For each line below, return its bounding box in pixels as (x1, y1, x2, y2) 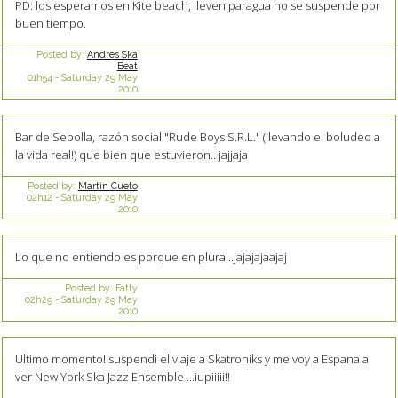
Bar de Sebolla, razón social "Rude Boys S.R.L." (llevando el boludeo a (14, 128, 380, 145)
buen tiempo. (14, 14, 86, 31)
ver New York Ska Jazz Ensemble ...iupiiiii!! (14, 368, 230, 385)
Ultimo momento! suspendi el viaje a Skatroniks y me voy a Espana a (14, 350, 369, 367)
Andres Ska (86, 49, 138, 60)
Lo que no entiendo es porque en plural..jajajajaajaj (14, 248, 287, 265)
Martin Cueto (77, 180, 138, 192)
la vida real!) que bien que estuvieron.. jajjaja (14, 146, 248, 163)
